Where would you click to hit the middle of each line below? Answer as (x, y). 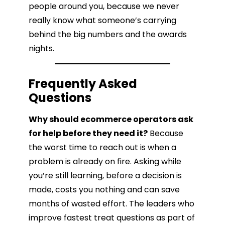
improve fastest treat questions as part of (112, 217)
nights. (41, 49)
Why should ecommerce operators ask (111, 119)
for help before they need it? (88, 133)
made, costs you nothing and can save (104, 189)
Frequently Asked (83, 83)
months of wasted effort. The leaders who (111, 203)
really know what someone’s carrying (102, 21)
